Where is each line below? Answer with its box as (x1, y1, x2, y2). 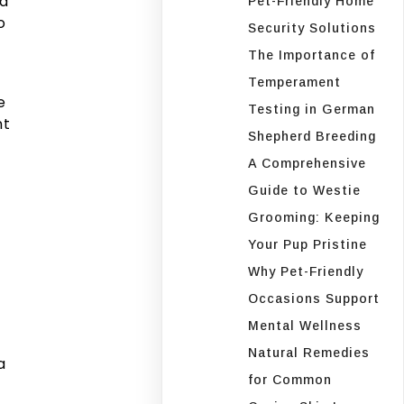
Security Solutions (248, 20, 377, 35)
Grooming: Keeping (248, 209, 381, 225)
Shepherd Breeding (248, 128, 377, 143)
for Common (248, 372, 333, 387)
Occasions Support (248, 290, 381, 306)
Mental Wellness (248, 317, 363, 333)
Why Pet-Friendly (248, 263, 364, 279)
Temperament (248, 74, 342, 89)
